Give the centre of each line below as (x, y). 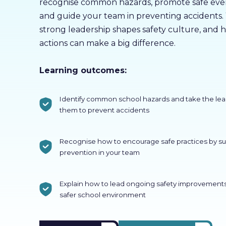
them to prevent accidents (105, 110)
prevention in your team (100, 152)
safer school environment (102, 195)
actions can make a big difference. (107, 43)
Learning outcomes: (83, 70)
